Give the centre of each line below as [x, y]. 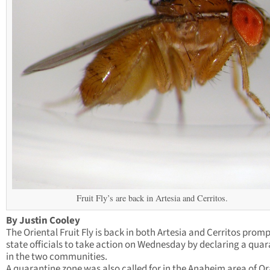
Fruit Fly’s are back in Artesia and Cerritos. [152, 198]
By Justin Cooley [43, 221]
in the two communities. [57, 257]
